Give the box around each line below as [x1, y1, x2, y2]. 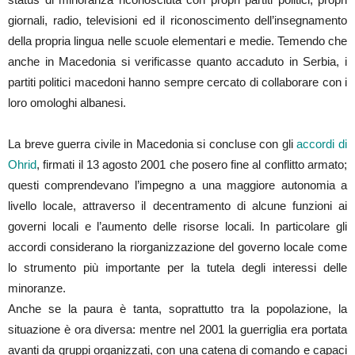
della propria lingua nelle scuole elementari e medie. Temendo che [8, 33, 347, 48]
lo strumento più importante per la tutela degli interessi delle [8, 260, 347, 274]
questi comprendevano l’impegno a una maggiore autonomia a [8, 177, 347, 192]
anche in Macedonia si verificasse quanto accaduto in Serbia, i [8, 54, 347, 68]
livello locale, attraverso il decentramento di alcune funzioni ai [8, 198, 347, 212]
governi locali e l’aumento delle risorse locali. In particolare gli [8, 219, 347, 233]
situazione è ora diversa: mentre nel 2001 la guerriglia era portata [8, 322, 347, 336]
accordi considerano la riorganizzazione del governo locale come [8, 239, 347, 254]
